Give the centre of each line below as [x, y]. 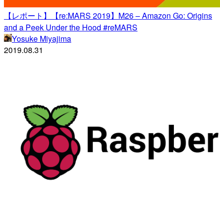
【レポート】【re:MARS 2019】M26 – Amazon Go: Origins [108, 16]
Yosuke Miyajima [41, 39]
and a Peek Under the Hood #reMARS [71, 27]
